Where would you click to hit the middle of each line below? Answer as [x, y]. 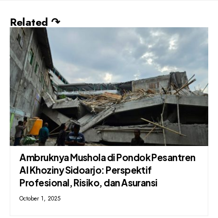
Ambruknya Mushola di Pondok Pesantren [108, 157]
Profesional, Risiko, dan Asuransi [89, 183]
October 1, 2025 [40, 199]
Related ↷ [35, 22]
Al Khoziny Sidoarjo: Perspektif [86, 170]
